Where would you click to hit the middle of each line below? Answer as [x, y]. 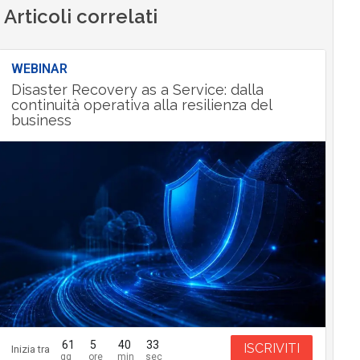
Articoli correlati [80, 17]
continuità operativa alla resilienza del [141, 105]
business [41, 121]
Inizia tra [30, 349]
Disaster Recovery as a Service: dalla [137, 90]
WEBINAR [39, 69]
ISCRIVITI [272, 349]
